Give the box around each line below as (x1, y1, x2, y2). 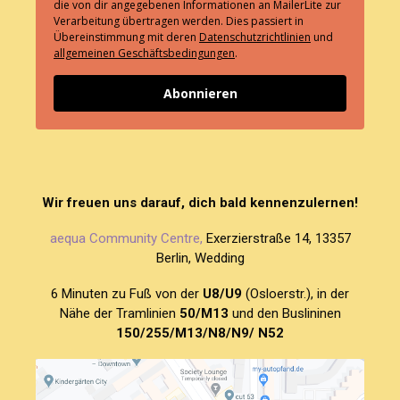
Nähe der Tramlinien (59, 304, 179, 321)
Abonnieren (162, 84, 237, 102)
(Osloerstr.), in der (242, 285, 349, 302)
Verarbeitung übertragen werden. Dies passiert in (54, 12, 304, 29)
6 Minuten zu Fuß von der (51, 285, 203, 302)
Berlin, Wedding (155, 249, 245, 266)
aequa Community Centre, (49, 229, 203, 246)
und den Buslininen (228, 304, 341, 321)
